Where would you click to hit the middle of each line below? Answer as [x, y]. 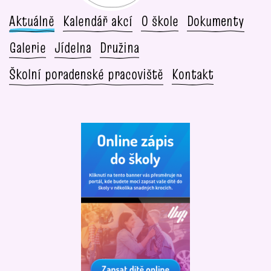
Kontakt [193, 74]
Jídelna [73, 47]
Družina [119, 47]
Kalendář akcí [98, 21]
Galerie [28, 47]
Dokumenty [216, 21]
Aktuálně [32, 21]
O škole [160, 21]
